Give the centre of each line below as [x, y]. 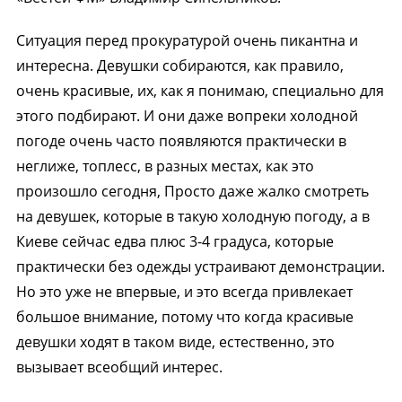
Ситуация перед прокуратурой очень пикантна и [187, 40]
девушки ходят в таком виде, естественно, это [175, 342]
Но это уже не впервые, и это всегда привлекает [184, 292]
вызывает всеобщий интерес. [119, 367]
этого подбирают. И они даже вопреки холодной [187, 116]
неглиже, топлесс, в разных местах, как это [165, 166]
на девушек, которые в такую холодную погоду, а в [192, 216]
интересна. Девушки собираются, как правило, [179, 66]
